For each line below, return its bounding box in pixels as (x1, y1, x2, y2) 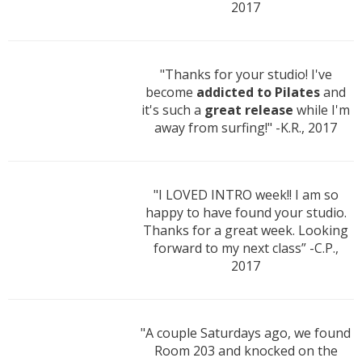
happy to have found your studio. (145, 204, 347, 222)
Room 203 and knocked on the (154, 342, 338, 360)
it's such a (141, 101, 204, 120)
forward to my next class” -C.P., (153, 239, 339, 258)
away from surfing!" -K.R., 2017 (154, 119, 337, 137)
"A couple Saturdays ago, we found (141, 324, 351, 343)
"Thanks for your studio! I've (159, 65, 332, 84)
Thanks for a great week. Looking (143, 221, 348, 240)
